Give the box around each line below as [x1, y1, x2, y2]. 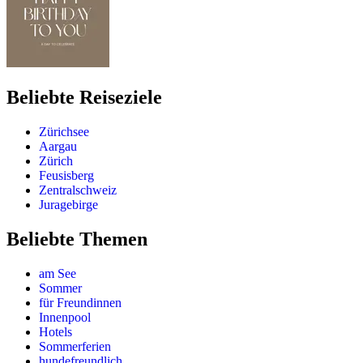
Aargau [39, 139, 77, 154]
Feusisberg [39, 169, 94, 183]
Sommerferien [39, 339, 111, 353]
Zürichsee [39, 125, 89, 139]
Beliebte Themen [6, 228, 147, 250]
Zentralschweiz [39, 183, 117, 198]
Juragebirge [39, 198, 98, 212]
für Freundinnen [39, 295, 122, 310]
